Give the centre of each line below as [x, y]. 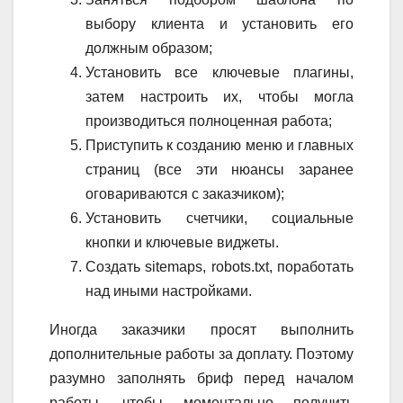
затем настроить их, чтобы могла [219, 97]
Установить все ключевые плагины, [219, 73]
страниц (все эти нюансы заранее [219, 170]
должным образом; [149, 49]
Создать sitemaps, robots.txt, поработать [219, 267]
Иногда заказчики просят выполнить [201, 330]
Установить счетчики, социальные [219, 219]
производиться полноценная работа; [209, 121]
